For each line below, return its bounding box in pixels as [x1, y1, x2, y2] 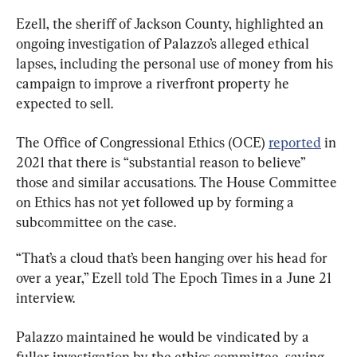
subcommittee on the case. [16, 213, 176, 230]
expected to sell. [16, 94, 113, 112]
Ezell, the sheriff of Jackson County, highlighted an [16, 14, 327, 32]
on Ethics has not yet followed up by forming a [16, 193, 297, 210]
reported [269, 133, 321, 151]
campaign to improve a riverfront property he [16, 74, 292, 92]
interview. [16, 288, 75, 306]
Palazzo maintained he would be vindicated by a [16, 328, 312, 345]
